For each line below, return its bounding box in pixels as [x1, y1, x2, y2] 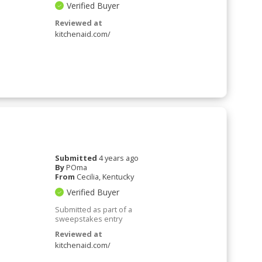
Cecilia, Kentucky [77, 171, 135, 182]
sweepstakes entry [55, 213, 123, 224]
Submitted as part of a [55, 204, 133, 215]
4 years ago [99, 152, 139, 163]
